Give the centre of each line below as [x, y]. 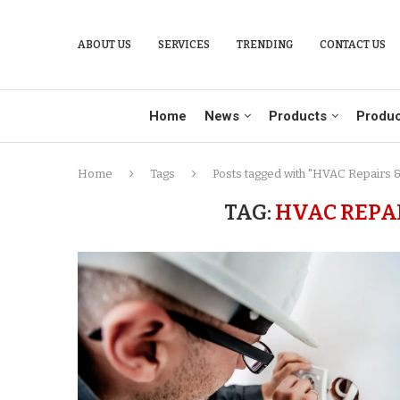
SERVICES [184, 45]
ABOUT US [104, 45]
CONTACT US [353, 45]
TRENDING [265, 45]
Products [297, 116]
